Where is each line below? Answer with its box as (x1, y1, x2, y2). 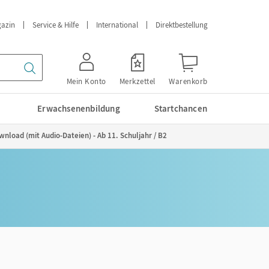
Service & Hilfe (32, 20, 79, 30)
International (96, 20, 138, 30)
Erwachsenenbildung (37, 103, 120, 114)
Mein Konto (66, 76, 106, 86)
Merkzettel (119, 76, 156, 86)
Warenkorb (169, 76, 208, 86)
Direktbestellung (156, 20, 208, 30)
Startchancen (154, 103, 207, 114)
